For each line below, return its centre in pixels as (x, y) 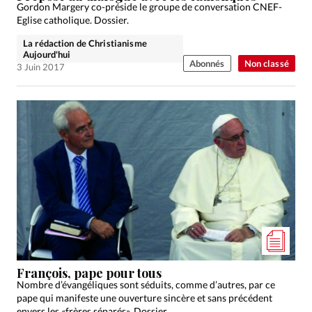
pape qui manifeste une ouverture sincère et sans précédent (145, 297)
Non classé (266, 64)
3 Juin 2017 (41, 67)
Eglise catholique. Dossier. (73, 20)
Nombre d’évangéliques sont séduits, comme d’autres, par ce (146, 284)
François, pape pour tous (89, 273)
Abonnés (207, 64)
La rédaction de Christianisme (85, 44)
